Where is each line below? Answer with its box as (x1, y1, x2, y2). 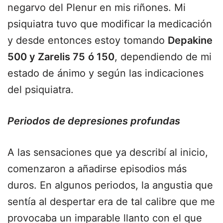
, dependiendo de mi (114, 51, 212, 63)
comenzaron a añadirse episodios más (7, 163, 187, 175)
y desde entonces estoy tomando (7, 34, 168, 46)
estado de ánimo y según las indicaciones (7, 67, 204, 79)
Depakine (168, 34, 213, 46)
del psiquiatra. (7, 84, 74, 96)
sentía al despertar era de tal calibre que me (7, 196, 215, 208)
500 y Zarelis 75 (7, 51, 85, 63)
